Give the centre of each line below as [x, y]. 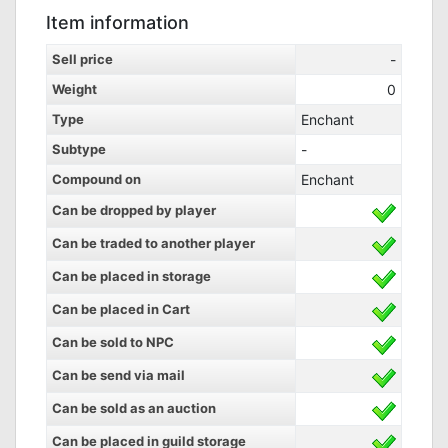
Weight [74, 89]
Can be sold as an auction [134, 408]
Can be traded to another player [153, 243]
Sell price [82, 59]
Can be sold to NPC [113, 342]
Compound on [96, 179]
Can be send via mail [118, 375]
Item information [117, 22]
